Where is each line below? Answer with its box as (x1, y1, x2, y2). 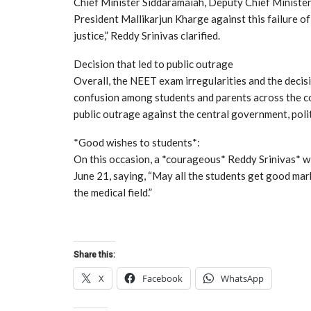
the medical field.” (74, 185, 152, 199)
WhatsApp (221, 271, 264, 285)
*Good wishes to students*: (74, 135, 200, 149)
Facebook (142, 271, 183, 285)
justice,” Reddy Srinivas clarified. (74, 28, 220, 42)
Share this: (74, 249, 115, 260)
